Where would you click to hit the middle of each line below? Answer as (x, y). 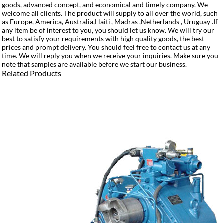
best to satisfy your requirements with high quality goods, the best (103, 38)
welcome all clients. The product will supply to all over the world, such (110, 13)
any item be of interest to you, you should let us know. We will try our (108, 30)
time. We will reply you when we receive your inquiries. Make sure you (110, 55)
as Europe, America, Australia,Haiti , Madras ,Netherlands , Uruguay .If (110, 21)
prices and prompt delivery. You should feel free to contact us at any (106, 47)
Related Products (32, 73)
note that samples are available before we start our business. (95, 64)
